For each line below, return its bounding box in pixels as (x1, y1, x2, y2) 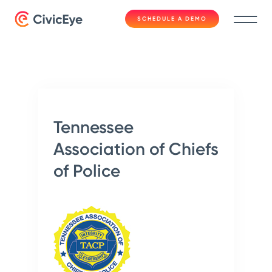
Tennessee (53, 117, 134, 137)
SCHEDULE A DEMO (137, 15, 207, 22)
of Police (53, 160, 120, 181)
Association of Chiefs (53, 138, 219, 159)
